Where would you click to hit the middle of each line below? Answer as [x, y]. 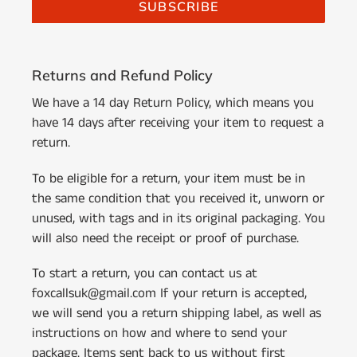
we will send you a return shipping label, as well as [177, 313]
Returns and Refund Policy [122, 75]
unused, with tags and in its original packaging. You [178, 218]
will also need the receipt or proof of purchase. [165, 238]
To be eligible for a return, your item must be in [169, 178]
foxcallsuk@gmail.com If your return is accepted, [169, 293]
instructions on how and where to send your [159, 333]
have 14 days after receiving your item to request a [178, 123]
